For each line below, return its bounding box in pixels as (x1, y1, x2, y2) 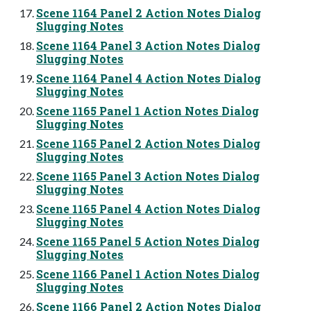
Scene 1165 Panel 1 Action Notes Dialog (36, 103, 259, 118)
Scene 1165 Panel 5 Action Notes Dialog (36, 233, 260, 249)
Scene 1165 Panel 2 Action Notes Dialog (36, 135, 260, 151)
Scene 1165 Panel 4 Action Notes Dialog (36, 201, 260, 216)
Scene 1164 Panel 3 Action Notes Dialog (36, 37, 260, 53)
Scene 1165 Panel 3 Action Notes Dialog (36, 168, 260, 183)
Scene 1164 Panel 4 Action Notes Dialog (36, 70, 261, 85)
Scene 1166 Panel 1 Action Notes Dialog (36, 266, 260, 281)
